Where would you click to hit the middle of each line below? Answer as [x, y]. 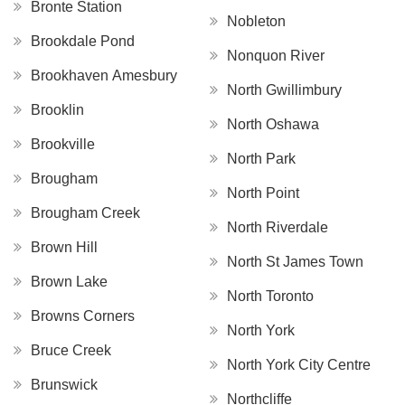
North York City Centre [299, 364]
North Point [263, 193]
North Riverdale [278, 227]
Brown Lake [69, 281]
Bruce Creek [71, 350]
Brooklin [57, 109]
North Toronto [270, 296]
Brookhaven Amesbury [104, 75]
